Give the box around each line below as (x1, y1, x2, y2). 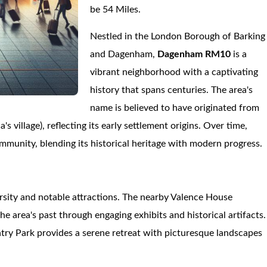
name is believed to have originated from (90, 103, 260, 113)
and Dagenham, (90, 49, 158, 59)
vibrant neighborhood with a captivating (90, 67, 259, 77)
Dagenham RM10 (157, 49, 234, 59)
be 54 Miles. (90, 5, 141, 14)
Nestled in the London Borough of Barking (90, 32, 266, 41)
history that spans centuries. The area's (90, 85, 253, 95)
